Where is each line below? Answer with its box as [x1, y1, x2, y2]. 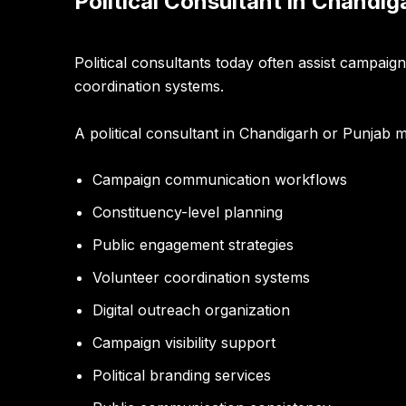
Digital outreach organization [92, 301, 290, 320]
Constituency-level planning [92, 203, 283, 222]
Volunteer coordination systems [92, 268, 310, 287]
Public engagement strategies [92, 236, 294, 255]
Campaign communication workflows [92, 170, 347, 189]
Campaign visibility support [92, 333, 275, 353]
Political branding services [92, 366, 271, 385]
